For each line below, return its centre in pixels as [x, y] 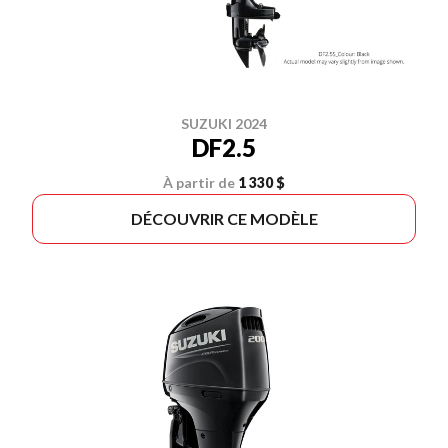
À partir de [199, 182]
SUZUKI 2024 [224, 123]
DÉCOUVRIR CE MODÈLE [224, 218]
